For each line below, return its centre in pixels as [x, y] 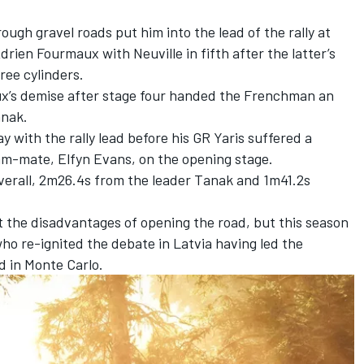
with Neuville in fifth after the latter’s [217, 52]
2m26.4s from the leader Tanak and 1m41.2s [175, 179]
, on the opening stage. [202, 158]
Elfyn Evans [95, 158]
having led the [258, 243]
